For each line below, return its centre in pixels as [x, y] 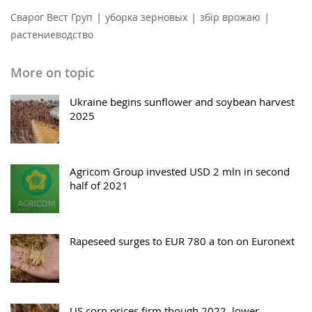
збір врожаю [230, 17]
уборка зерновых [146, 17]
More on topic [53, 73]
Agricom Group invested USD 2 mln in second [180, 172]
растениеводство [52, 35]
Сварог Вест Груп [52, 17]
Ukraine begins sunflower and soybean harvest [182, 102]
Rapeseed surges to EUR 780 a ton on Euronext [182, 241]
